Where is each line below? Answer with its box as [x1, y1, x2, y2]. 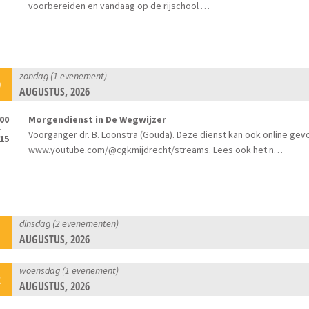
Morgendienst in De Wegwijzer [28, 112, 167, 126]
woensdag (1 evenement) [19, 263, 119, 277]
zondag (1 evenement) [19, 69, 108, 82]
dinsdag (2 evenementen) [19, 217, 119, 230]
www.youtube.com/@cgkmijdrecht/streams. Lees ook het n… [28, 143, 283, 156]
